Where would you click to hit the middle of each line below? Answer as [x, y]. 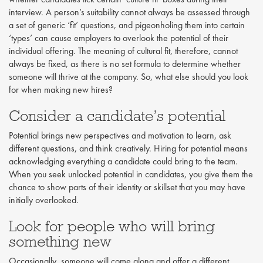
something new [60, 241]
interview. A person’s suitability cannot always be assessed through [129, 12]
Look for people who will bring [112, 226]
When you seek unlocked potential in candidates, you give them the [131, 174]
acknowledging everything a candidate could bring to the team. [123, 161]
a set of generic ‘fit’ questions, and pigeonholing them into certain [127, 25]
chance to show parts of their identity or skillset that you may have [127, 187]
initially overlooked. [44, 200]
